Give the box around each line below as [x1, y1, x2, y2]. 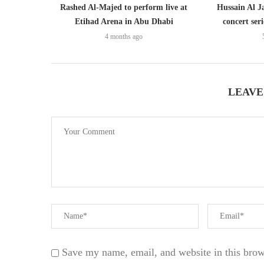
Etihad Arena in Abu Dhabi [74, 17, 173, 27]
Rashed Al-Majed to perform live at [60, 3, 188, 12]
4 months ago [105, 32, 143, 41]
